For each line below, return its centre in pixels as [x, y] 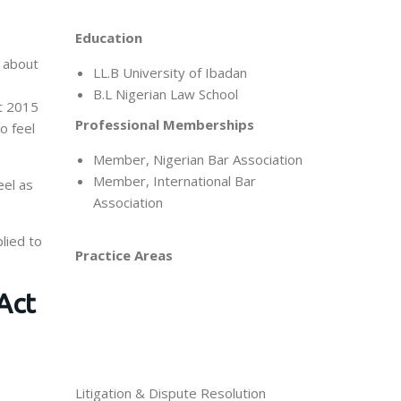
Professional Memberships [164, 124]
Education [108, 38]
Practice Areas [124, 255]
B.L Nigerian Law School [165, 94]
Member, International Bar [174, 181]
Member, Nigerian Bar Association [197, 159]
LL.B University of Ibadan [170, 73]
